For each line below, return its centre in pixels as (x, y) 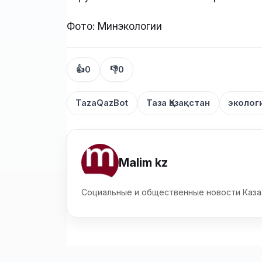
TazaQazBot (102, 103)
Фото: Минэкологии (114, 26)
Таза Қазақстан (178, 103)
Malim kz (143, 163)
